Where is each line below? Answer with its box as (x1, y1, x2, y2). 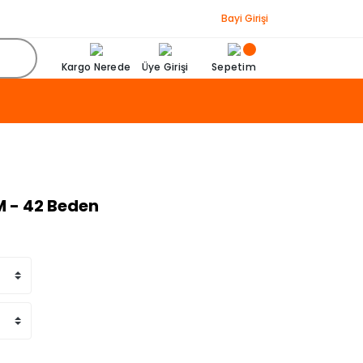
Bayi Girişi (221, 11, 268, 25)
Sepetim (211, 59, 257, 74)
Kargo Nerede (61, 59, 131, 74)
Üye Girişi (141, 59, 189, 74)
